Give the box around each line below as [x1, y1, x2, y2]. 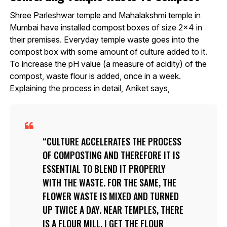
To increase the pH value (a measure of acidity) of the [9, 58, 207, 69]
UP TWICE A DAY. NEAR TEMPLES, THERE [42, 203, 183, 216]
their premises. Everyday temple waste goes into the [9, 34, 199, 45]
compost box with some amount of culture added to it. [9, 46, 207, 57]
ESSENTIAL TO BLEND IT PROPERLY [42, 162, 166, 175]
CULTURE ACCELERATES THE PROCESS [46, 134, 181, 148]
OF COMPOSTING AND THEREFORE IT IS [42, 148, 180, 162]
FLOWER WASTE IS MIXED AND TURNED [42, 189, 179, 203]
